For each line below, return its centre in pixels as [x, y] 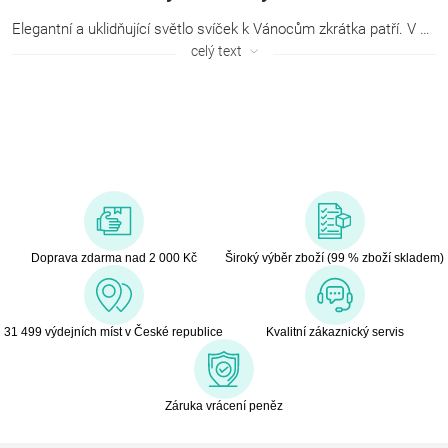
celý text [216, 51]
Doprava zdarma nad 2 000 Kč [113, 258]
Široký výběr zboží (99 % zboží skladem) [334, 258]
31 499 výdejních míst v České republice [113, 332]
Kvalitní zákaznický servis [334, 332]
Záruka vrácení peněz [224, 406]
